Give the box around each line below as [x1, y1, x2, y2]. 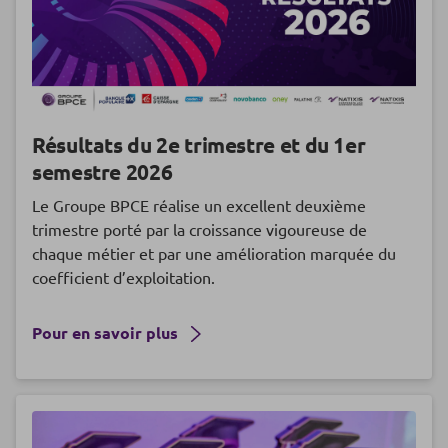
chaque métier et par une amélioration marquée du [32, 243, 396, 264]
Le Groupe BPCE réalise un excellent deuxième [32, 195, 366, 216]
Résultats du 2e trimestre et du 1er [32, 131, 366, 159]
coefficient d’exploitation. [32, 267, 215, 288]
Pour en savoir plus [32, 322, 182, 344]
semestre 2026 [32, 158, 173, 186]
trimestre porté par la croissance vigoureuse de [32, 219, 367, 240]
